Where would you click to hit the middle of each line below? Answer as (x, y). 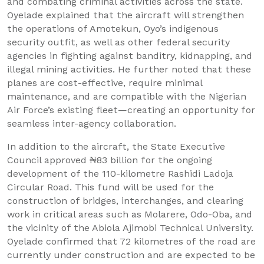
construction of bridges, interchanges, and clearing (125, 201)
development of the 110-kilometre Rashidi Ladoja (120, 174)
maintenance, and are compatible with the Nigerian (127, 97)
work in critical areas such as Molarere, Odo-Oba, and (130, 214)
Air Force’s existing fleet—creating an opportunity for (131, 110)
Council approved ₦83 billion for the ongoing (110, 160)
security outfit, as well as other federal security (118, 42)
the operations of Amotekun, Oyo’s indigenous (113, 29)
